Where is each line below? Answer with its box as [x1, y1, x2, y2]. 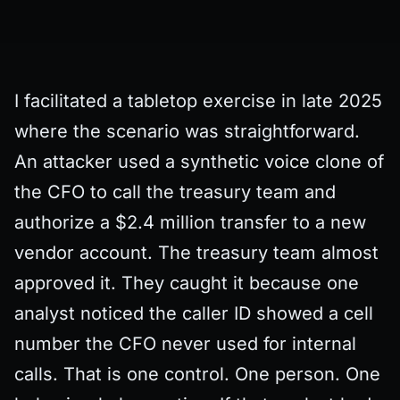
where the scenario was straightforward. [14, 121, 360, 142]
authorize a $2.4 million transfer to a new [14, 212, 366, 233]
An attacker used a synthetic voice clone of [14, 151, 384, 172]
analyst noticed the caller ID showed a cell [14, 303, 373, 324]
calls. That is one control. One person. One [14, 363, 380, 385]
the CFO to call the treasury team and [14, 181, 336, 203]
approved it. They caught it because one [14, 272, 359, 294]
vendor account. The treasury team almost [14, 242, 379, 263]
